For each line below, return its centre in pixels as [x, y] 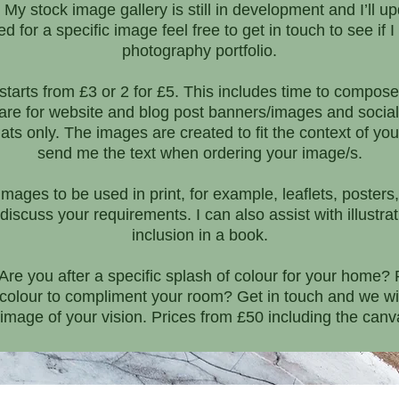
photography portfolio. [199, 50]
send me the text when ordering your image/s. [199, 153]
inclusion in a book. [199, 235]
